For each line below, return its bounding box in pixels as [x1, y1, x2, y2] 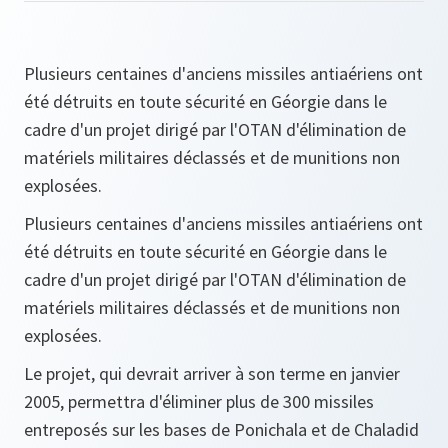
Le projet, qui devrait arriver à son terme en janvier [24, 362, 400, 385]
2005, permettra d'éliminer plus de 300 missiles [24, 390, 374, 413]
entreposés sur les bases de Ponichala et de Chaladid [24, 418, 419, 441]
